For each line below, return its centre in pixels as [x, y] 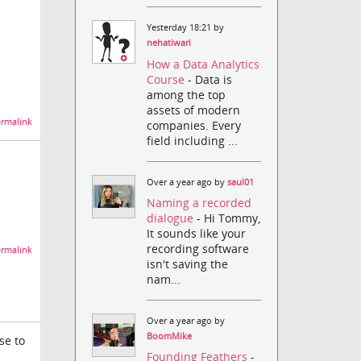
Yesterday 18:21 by [186, 28]
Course [168, 79]
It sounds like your [197, 233]
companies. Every [194, 125]
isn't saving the [188, 263]
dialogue [172, 218]
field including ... [193, 140]
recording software [198, 248]
